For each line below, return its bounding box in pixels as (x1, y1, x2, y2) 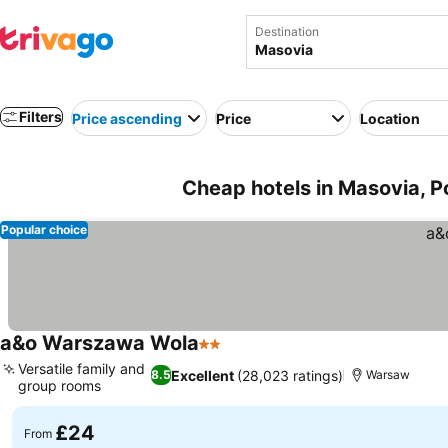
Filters (19, 108, 62, 125)
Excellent (170, 366, 234, 384)
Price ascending (72, 109, 182, 127)
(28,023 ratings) (236, 366, 343, 384)
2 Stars (198, 344, 252, 364)
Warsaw (365, 367, 410, 382)
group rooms (18, 377, 101, 394)
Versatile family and (18, 360, 145, 377)
